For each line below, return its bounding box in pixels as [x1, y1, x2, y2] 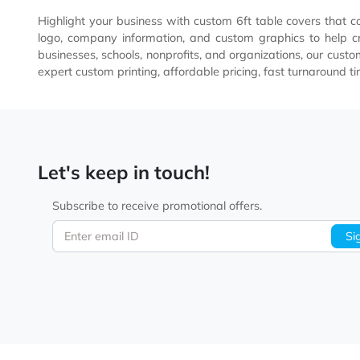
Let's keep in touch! [42, 297, 234, 325]
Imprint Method [55, 40, 162, 59]
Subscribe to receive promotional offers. [58, 340, 292, 357]
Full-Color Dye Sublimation [78, 82, 234, 99]
